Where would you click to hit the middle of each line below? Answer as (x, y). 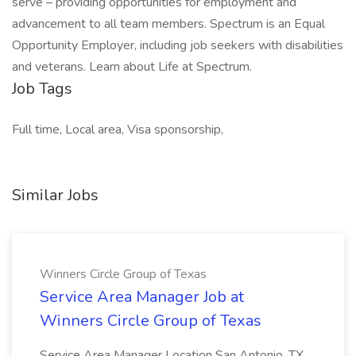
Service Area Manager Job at (142, 297)
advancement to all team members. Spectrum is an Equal (168, 24)
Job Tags (42, 89)
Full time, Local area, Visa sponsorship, (118, 130)
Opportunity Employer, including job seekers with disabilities (178, 45)
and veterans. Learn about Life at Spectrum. (132, 67)
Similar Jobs (55, 195)
